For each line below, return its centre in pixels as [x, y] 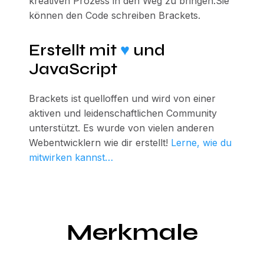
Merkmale [132, 232]
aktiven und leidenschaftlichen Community [123, 113]
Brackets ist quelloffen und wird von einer [122, 98]
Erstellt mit [74, 50]
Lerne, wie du [201, 143]
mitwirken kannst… [71, 157]
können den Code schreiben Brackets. [114, 15]
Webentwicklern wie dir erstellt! [98, 143]
